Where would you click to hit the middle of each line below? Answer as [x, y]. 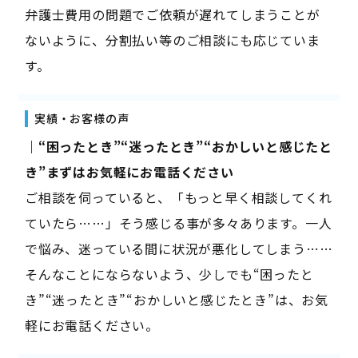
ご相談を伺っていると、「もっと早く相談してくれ [178, 197]
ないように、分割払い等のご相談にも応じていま [172, 40]
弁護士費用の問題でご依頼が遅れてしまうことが [172, 14]
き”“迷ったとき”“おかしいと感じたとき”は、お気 [176, 299]
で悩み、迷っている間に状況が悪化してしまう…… [179, 248]
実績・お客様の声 [82, 118]
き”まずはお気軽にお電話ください [129, 171]
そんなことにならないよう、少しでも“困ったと [169, 274]
